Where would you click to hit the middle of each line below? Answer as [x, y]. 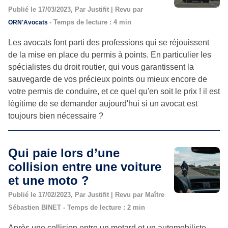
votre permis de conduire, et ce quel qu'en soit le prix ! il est [114, 91]
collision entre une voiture [85, 166]
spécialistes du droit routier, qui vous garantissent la [101, 67]
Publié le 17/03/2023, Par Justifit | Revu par [76, 9]
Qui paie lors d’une [64, 153]
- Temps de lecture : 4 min [90, 22]
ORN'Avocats [29, 22]
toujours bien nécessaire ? [56, 116]
